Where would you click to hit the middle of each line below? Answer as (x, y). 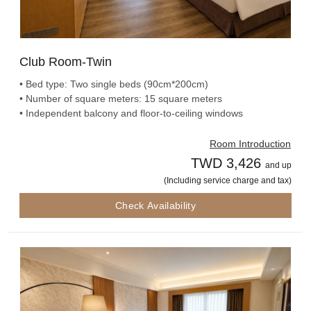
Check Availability (155, 206)
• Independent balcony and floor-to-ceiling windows (131, 114)
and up (278, 166)
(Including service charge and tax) (228, 181)
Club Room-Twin (66, 62)
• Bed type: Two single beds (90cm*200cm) (114, 84)
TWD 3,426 (226, 163)
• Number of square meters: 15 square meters (121, 99)
